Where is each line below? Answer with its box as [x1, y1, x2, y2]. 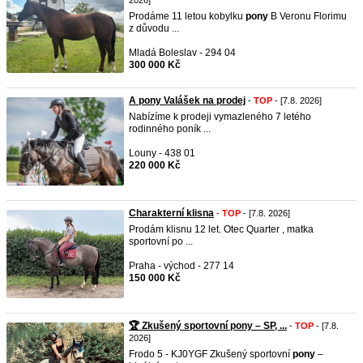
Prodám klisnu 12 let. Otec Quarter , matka [129, 224, 314, 235]
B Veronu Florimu [268, 11, 347, 22]
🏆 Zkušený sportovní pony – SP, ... [129, 320, 287, 331]
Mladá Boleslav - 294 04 [129, 47, 236, 58]
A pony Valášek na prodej [129, 95, 246, 106]
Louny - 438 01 [129, 147, 195, 159]
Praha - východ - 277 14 [129, 260, 234, 271]
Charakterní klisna [129, 207, 214, 219]
